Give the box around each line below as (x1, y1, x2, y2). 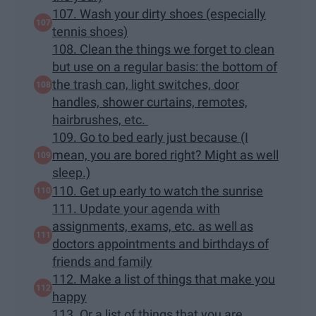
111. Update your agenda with (52, 201, 220, 217)
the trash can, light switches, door (52, 77, 239, 92)
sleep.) (52, 165, 90, 181)
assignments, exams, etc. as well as (52, 219, 253, 234)
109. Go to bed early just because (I (52, 130, 248, 145)
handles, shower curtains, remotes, (52, 95, 248, 110)
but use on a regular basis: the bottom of (52, 59, 277, 75)
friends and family (52, 254, 152, 269)
